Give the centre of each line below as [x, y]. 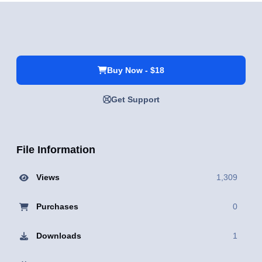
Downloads [58, 236]
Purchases [57, 207]
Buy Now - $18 [136, 70]
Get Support [135, 99]
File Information [56, 150]
